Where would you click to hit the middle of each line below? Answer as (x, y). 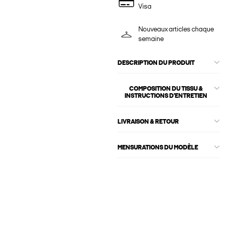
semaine (151, 40)
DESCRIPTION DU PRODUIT (156, 64)
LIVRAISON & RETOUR (148, 122)
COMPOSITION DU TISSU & (166, 89)
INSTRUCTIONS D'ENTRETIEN (166, 97)
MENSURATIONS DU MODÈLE (158, 148)
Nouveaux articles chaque (176, 30)
